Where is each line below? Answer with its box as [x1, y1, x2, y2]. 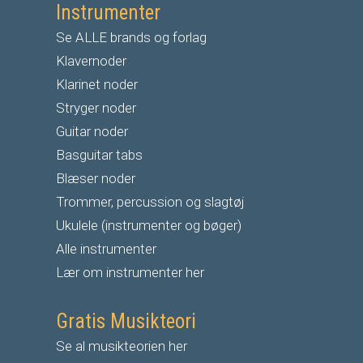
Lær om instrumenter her [56, 264, 204, 281]
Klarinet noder [56, 76, 138, 93]
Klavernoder [56, 53, 126, 70]
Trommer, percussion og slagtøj [56, 194, 245, 211]
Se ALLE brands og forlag [56, 29, 207, 46]
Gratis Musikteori [56, 310, 201, 334]
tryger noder [65, 100, 136, 117]
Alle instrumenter [56, 241, 156, 258]
